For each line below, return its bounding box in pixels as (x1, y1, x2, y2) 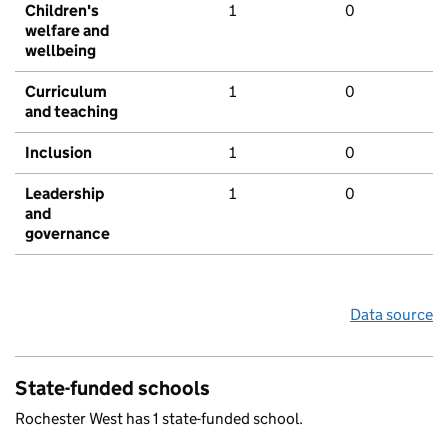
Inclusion (25, 143, 92, 163)
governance (25, 224, 110, 244)
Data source (350, 305, 433, 325)
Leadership (25, 184, 104, 204)
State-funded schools (15, 376, 210, 401)
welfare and (25, 21, 109, 41)
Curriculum (25, 82, 107, 102)
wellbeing (25, 41, 96, 61)
